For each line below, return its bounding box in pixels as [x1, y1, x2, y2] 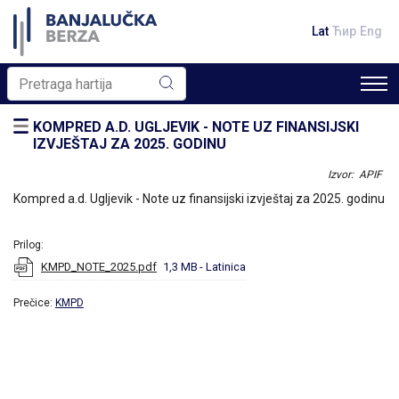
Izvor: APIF [328, 168, 382, 181]
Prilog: [13, 239, 44, 251]
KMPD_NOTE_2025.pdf [41, 260, 157, 273]
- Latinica [199, 260, 246, 273]
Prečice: [13, 297, 55, 309]
